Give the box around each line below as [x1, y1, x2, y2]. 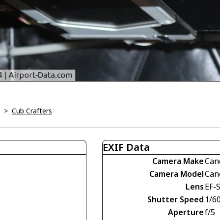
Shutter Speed [147, 193, 204, 205]
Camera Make [152, 155, 204, 166]
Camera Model [149, 168, 204, 179]
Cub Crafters [12, 106, 52, 115]
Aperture [168, 206, 204, 218]
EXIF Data [103, 140, 150, 154]
